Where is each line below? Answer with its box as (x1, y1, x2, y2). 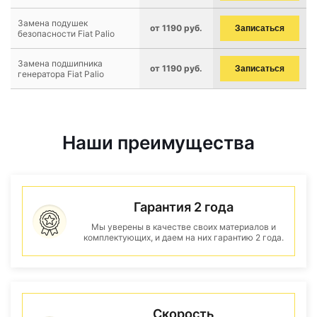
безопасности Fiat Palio (18, 28, 115, 39)
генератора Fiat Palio (18, 69, 104, 79)
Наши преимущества (62, 132, 255, 154)
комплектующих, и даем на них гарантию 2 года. (83, 232, 284, 243)
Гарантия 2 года (133, 200, 234, 214)
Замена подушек (18, 18, 88, 28)
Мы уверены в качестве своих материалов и (91, 221, 276, 232)
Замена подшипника (18, 58, 103, 69)
